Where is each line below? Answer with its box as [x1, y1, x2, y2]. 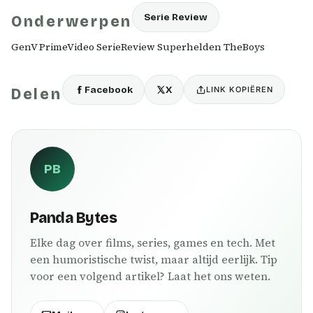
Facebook [84, 83, 133, 96]
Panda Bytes [30, 209, 117, 227]
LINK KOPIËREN [205, 84, 273, 94]
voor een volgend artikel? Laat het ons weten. [30, 269, 270, 284]
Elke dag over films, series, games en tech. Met [30, 235, 275, 250]
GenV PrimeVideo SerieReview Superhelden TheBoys [11, 40, 265, 54]
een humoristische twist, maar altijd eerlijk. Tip [30, 252, 277, 267]
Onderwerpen [11, 13, 133, 31]
